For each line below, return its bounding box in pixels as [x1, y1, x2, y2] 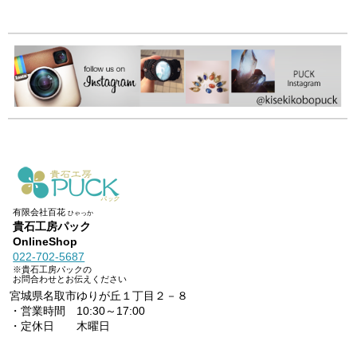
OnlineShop [13, 235, 78, 249]
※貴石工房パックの [13, 265, 92, 275]
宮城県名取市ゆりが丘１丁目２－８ [10, 289, 189, 303]
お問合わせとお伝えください [13, 274, 127, 284]
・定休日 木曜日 [10, 320, 111, 333]
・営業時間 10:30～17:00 [10, 304, 146, 318]
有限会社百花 [13, 207, 69, 218]
